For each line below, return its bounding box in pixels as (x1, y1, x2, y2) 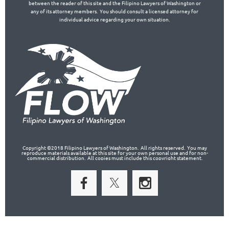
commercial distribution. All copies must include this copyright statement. (27, 154, 202, 162)
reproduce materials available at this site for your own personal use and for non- (21, 149, 208, 157)
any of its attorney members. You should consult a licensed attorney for (31, 7, 198, 15)
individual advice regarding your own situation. (59, 15, 170, 23)
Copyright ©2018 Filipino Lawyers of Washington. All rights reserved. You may (22, 144, 207, 152)
